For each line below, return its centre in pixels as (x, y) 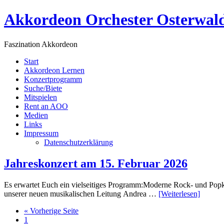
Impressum (41, 133)
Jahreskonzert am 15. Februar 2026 (96, 163)
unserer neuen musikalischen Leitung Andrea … (81, 193)
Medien (36, 115)
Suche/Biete (43, 88)
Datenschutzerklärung (78, 142)
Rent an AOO (46, 106)
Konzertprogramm (53, 79)
